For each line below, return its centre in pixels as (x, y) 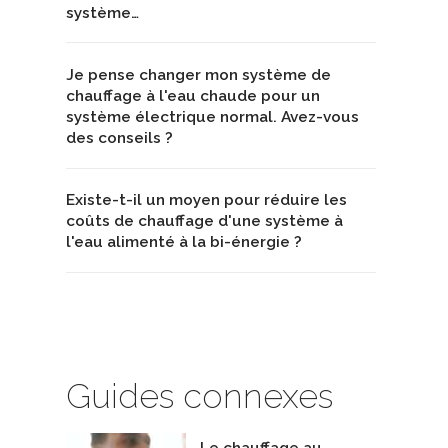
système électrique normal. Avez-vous (212, 116)
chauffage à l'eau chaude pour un (193, 95)
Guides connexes (199, 396)
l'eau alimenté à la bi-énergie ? (184, 242)
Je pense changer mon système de (198, 74)
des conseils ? (119, 137)
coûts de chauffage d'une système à (204, 221)
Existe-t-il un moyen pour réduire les (206, 200)
